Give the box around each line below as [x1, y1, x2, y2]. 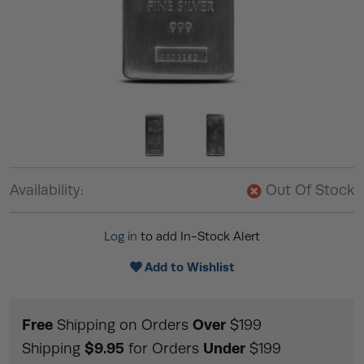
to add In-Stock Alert [137, 229, 260, 243]
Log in [104, 229, 137, 243]
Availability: [10, 181, 84, 198]
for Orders [124, 340, 203, 357]
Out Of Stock [262, 181, 354, 198]
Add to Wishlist [144, 259, 235, 274]
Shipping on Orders [53, 316, 193, 333]
